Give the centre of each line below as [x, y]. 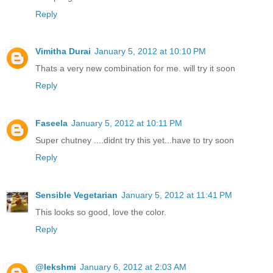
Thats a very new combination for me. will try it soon [135, 69]
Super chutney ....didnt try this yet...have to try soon [135, 140]
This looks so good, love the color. [101, 212]
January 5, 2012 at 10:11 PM [127, 123]
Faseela [51, 123]
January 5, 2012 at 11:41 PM [177, 195]
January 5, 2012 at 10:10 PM [150, 51]
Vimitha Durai [63, 51]
